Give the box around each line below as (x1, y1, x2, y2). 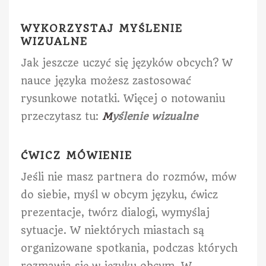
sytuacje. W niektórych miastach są (21, 224, 204, 236)
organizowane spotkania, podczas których (21, 242, 237, 254)
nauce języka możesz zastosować (21, 74, 191, 87)
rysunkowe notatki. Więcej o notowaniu (21, 92, 225, 104)
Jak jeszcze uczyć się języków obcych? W (21, 56, 233, 69)
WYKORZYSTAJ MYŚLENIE (21, 22, 183, 34)
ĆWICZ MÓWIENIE (21, 150, 133, 162)
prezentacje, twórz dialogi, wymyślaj (21, 206, 210, 218)
